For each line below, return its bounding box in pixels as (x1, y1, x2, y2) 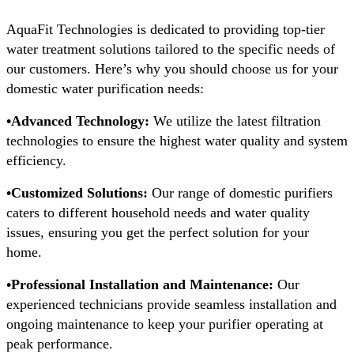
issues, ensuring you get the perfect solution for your (6, 224, 309, 240)
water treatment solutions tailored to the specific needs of (6, 40, 335, 57)
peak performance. (6, 335, 113, 352)
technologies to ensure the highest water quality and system (6, 132, 348, 149)
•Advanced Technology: (6, 112, 149, 129)
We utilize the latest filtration (149, 112, 321, 129)
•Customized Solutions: (6, 184, 152, 201)
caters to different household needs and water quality (6, 204, 310, 220)
